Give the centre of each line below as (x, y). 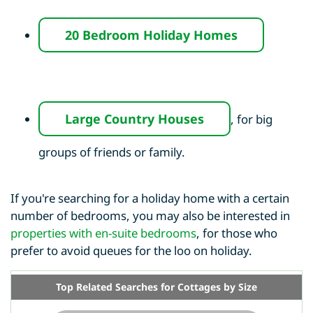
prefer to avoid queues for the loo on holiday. (133, 251)
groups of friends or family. (112, 152)
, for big (252, 119)
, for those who (237, 233)
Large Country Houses (134, 119)
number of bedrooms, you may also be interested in (150, 216)
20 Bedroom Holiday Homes (151, 35)
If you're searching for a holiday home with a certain (150, 198)
